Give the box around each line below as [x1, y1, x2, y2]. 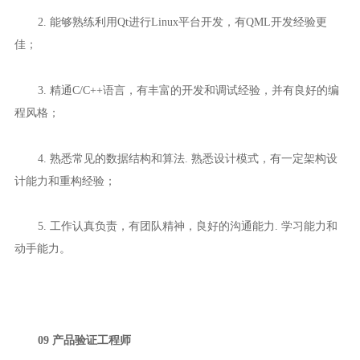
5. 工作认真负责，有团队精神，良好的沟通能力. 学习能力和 [37, 219, 337, 233]
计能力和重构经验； [14, 174, 116, 187]
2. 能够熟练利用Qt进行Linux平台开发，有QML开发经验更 [37, 15, 327, 29]
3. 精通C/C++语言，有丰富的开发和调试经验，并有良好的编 [37, 84, 339, 97]
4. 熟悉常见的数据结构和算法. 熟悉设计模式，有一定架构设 [37, 151, 337, 165]
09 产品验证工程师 [37, 333, 131, 346]
